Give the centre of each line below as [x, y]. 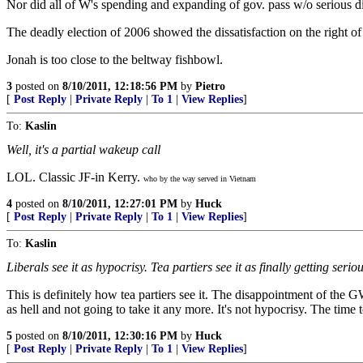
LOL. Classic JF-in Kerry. [75, 177]
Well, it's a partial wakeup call [83, 149]
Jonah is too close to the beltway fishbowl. [115, 60]
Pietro [210, 86]
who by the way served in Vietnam [200, 179]
